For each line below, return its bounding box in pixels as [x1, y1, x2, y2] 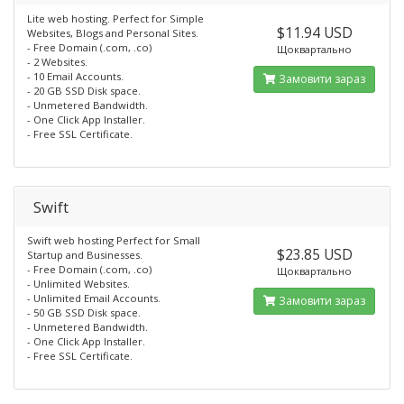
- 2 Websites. [27, 55, 87, 69]
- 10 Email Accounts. [27, 69, 124, 83]
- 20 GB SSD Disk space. [27, 84, 141, 97]
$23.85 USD [276, 244, 353, 264]
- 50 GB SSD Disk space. [27, 306, 141, 319]
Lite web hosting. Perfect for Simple [27, 12, 204, 25]
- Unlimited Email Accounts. [27, 291, 161, 305]
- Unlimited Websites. [27, 277, 130, 290]
